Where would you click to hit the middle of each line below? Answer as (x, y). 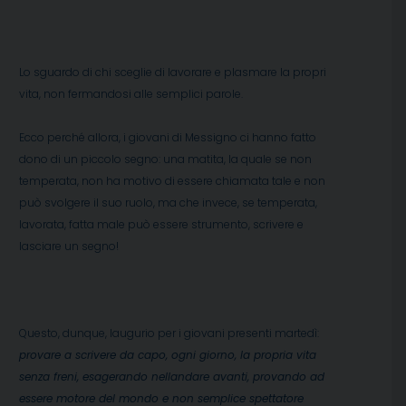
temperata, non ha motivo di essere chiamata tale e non (172, 181)
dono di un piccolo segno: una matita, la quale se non (165, 159)
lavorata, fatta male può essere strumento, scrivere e (161, 225)
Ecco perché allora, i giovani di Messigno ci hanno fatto (168, 138)
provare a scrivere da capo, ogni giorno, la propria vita (168, 355)
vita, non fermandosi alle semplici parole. (131, 94)
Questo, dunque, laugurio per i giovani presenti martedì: (169, 333)
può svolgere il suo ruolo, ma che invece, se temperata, (168, 203)
